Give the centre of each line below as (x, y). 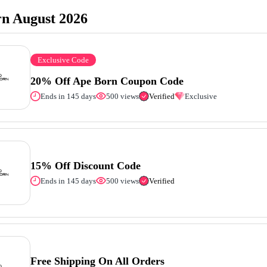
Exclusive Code (63, 60)
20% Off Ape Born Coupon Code (107, 81)
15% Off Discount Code (86, 165)
